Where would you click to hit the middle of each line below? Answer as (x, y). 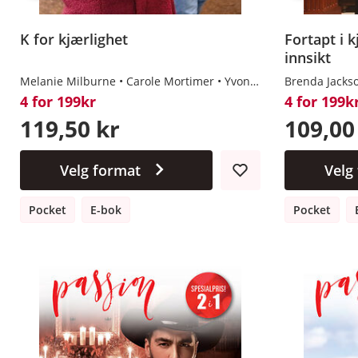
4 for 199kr (58, 101)
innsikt (307, 57)
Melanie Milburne (68, 81)
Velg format (100, 170)
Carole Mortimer (170, 81)
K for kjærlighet (74, 39)
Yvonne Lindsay (237, 81)
